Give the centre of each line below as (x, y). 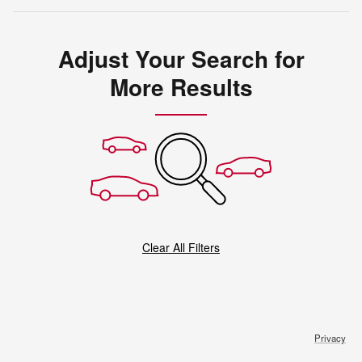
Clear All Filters (181, 248)
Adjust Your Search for (181, 59)
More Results (181, 87)
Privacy (330, 338)
